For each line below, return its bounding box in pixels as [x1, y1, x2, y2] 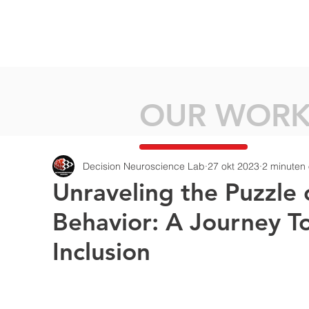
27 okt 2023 [208, 159, 259, 172]
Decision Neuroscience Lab [83, 159, 205, 172]
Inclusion [52, 237, 150, 266]
